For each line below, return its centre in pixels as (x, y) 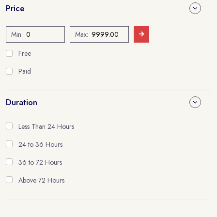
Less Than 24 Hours (46, 126)
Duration (22, 102)
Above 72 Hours (41, 180)
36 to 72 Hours (40, 162)
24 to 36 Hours (40, 144)
